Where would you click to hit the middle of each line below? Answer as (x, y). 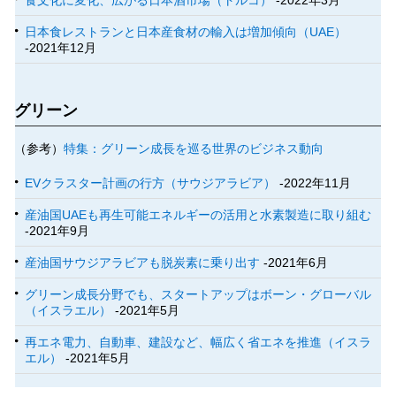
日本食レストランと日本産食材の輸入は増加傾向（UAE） (186, 32)
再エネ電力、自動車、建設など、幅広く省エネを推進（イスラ (198, 343)
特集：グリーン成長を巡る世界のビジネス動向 (194, 149)
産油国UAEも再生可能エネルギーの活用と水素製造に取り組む (198, 215)
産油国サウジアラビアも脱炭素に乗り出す (143, 263)
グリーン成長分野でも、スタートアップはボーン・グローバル (198, 295)
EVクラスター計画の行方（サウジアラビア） (151, 183)
